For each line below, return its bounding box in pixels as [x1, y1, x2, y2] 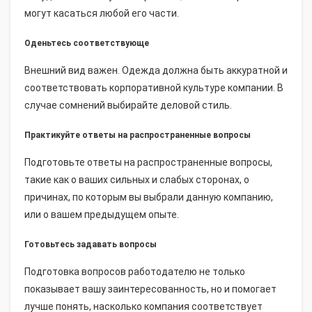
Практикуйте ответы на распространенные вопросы [24, 130, 251, 140]
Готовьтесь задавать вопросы [24, 239, 157, 249]
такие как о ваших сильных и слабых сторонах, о [24, 173, 249, 185]
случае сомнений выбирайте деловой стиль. [24, 99, 232, 111]
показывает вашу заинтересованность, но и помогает [24, 283, 276, 295]
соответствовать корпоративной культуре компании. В [24, 81, 283, 93]
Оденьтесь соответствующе [24, 38, 149, 48]
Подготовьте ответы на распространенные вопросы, [24, 156, 272, 168]
